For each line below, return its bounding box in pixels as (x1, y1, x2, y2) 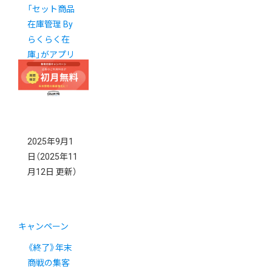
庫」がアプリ (27, 49, 75, 59)
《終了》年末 (27, 242, 72, 253)
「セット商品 (27, 4, 75, 14)
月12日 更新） (27, 166, 77, 177)
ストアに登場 (27, 64, 78, 75)
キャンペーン (18, 221, 69, 231)
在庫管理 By (27, 19, 73, 29)
